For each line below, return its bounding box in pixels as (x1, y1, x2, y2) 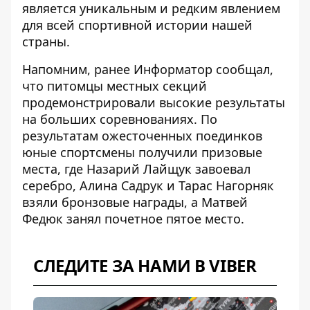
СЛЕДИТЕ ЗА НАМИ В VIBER (33, 254, 257, 277)
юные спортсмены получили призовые (22, 144, 262, 161)
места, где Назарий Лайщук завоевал (22, 161, 250, 178)
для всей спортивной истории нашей (22, 17, 253, 34)
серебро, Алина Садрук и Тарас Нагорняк (22, 177, 274, 194)
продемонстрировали (22, 94, 159, 111)
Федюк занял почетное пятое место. (22, 210, 244, 228)
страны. (22, 33, 70, 51)
